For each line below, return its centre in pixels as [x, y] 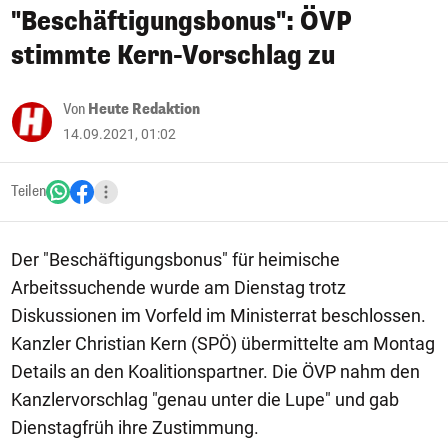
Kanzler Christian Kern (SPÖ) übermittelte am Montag [223, 343]
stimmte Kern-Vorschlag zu [173, 55]
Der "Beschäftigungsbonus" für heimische [175, 259]
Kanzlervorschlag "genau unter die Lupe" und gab [205, 399]
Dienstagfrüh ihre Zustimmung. [135, 427]
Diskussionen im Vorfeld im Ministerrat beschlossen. [218, 315]
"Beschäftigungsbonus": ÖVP [181, 21]
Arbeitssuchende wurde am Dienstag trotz [178, 287]
